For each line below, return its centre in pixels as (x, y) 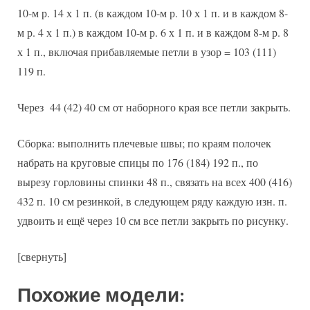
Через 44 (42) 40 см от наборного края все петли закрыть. (154, 107)
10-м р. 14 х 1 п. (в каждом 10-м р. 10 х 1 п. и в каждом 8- (153, 13)
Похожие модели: (101, 295)
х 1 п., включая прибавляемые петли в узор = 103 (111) (147, 52)
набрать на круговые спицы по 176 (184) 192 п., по (138, 162)
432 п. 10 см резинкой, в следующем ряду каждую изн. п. (152, 201)
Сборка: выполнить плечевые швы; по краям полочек (144, 143)
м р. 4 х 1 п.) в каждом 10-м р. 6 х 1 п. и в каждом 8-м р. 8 (153, 32)
